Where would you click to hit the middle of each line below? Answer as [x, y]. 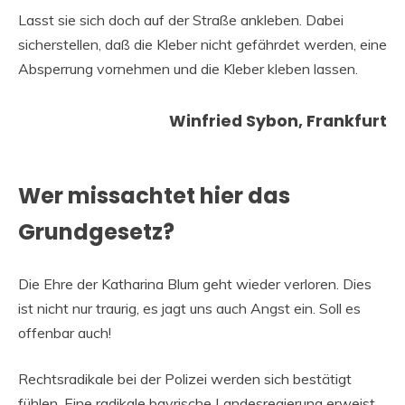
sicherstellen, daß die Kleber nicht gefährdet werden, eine [202, 45]
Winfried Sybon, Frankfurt [278, 121]
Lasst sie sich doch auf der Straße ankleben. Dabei [181, 20]
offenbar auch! [65, 332]
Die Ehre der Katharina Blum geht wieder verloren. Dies [195, 283]
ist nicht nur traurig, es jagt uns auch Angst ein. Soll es [189, 308]
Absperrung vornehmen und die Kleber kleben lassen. [188, 69]
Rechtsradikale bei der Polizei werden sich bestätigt [185, 378]
